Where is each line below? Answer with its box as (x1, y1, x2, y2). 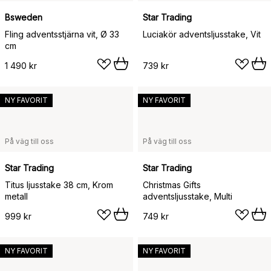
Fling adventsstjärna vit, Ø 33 (5, 28, 119, 39)
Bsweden (5, 11, 42, 22)
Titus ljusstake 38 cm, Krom (5, 179, 113, 190)
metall (5, 191, 28, 201)
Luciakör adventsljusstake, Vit (143, 28, 261, 39)
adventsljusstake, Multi (143, 191, 232, 201)
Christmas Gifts (143, 179, 201, 190)
